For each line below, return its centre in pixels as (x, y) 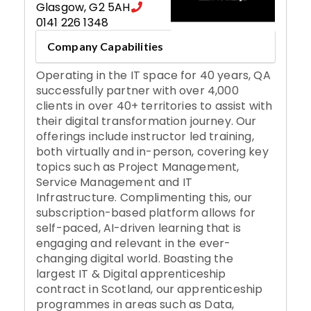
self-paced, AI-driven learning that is (139, 228)
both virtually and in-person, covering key (152, 151)
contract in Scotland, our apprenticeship (150, 289)
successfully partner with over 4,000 (137, 90)
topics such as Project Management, (138, 167)
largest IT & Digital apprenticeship (131, 274)
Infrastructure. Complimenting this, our (144, 197)
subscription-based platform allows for (146, 212)
